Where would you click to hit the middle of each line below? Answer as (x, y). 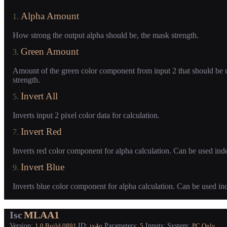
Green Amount (50, 52)
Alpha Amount (50, 16)
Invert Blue (43, 167)
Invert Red (41, 132)
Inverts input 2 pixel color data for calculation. (86, 116)
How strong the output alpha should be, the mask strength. (106, 35)
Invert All (39, 96)
